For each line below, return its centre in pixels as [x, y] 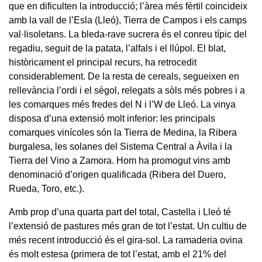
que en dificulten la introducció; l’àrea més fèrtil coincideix [128, 6]
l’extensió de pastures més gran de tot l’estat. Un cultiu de [128, 226]
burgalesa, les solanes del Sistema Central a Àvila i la [120, 147]
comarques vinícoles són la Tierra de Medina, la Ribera [123, 133]
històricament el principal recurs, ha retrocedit [103, 63]
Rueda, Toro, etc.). [46, 189]
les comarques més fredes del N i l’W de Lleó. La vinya [122, 105]
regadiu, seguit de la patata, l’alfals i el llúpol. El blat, [117, 49]
